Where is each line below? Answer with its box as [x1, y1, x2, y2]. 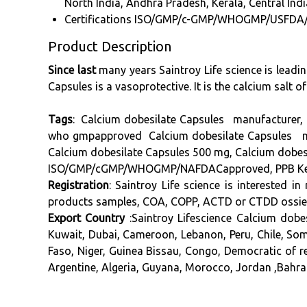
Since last [48, 64, 96, 77]
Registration [48, 179, 109, 192]
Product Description [48, 38, 171, 55]
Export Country [48, 212, 125, 225]
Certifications [64, 13, 132, 26]
